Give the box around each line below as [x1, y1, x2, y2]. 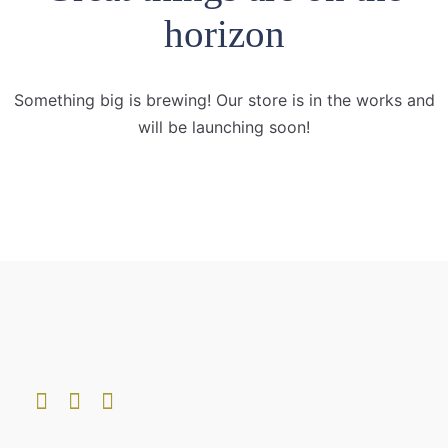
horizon [163, 12, 285, 55]
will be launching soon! [138, 117, 310, 137]
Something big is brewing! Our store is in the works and [13, 90, 435, 110]
